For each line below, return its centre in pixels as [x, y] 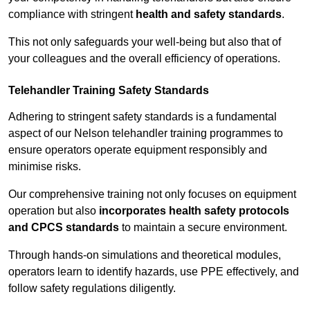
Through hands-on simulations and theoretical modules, [145, 255]
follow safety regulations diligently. [92, 289]
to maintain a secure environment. [203, 228]
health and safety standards [209, 15]
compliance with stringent [72, 15]
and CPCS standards [64, 228]
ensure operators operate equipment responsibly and [138, 150]
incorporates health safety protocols [194, 211]
